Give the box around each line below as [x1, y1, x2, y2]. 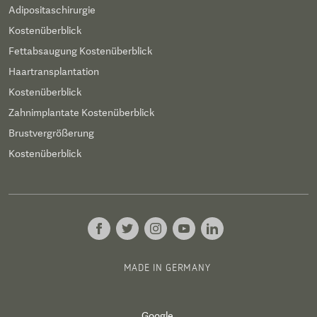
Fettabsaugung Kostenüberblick [8, 45, 152, 57]
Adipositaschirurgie [8, 4, 96, 16]
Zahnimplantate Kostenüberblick [8, 107, 154, 118]
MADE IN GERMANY [123, 261, 211, 273]
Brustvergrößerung [8, 127, 94, 139]
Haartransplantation [8, 66, 99, 77]
